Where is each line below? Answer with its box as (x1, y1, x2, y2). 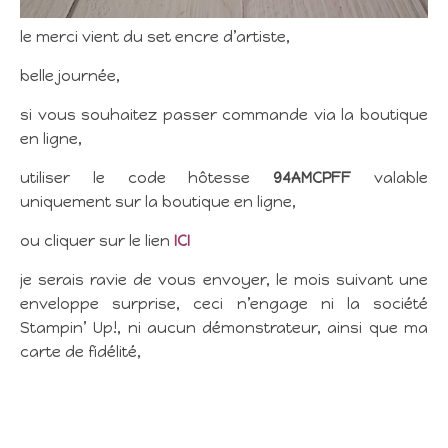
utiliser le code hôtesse (20, 169, 274, 187)
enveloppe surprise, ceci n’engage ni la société (20, 295, 428, 313)
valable (351, 169, 429, 187)
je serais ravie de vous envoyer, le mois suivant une (20, 271, 428, 289)
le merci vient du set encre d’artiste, (20, 28, 290, 46)
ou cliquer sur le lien (20, 232, 174, 250)
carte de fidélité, (20, 343, 141, 361)
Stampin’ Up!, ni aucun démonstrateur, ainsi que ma (20, 319, 428, 337)
